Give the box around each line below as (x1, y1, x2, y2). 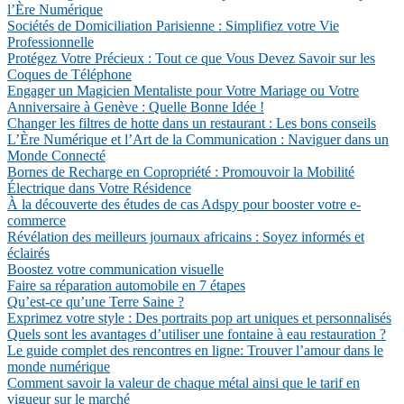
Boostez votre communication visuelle (7, 262, 224, 277)
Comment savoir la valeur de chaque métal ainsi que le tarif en (7, 375, 360, 390)
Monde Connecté (7, 148, 106, 163)
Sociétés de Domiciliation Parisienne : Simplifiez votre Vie (7, 18, 339, 33)
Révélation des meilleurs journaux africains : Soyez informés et (7, 229, 364, 244)
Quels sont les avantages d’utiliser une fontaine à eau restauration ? (7, 326, 386, 342)
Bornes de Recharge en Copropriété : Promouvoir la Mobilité (7, 164, 354, 179)
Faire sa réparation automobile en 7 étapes (7, 278, 245, 293)
